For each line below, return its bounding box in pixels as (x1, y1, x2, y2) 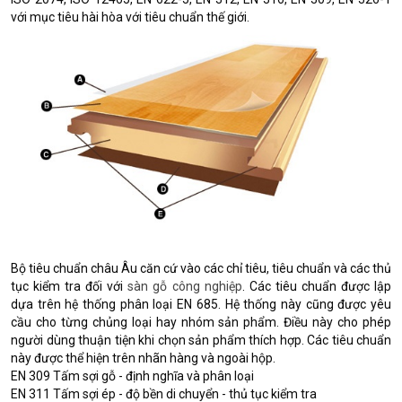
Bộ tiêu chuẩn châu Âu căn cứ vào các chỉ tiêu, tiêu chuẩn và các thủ (11, 261, 391, 276)
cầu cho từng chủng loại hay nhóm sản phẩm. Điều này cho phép (11, 315, 391, 330)
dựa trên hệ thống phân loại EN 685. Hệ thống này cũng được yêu (11, 297, 391, 312)
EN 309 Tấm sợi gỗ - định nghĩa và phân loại (11, 369, 254, 384)
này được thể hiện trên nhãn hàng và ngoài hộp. (11, 351, 275, 366)
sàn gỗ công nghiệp (127, 279, 242, 294)
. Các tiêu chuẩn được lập (241, 279, 392, 294)
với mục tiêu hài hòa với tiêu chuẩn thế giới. (11, 10, 249, 24)
